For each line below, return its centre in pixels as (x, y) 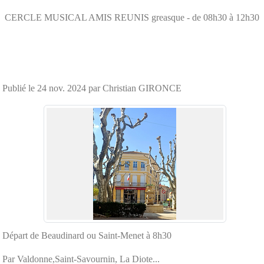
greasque (168, 17)
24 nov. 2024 (62, 88)
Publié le (20, 88)
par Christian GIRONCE (134, 88)
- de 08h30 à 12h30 (223, 17)
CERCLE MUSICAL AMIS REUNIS (77, 17)
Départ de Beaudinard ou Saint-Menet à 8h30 (87, 235)
